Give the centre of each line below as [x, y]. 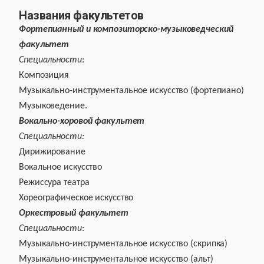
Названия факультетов [81, 15]
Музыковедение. [53, 106]
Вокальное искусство [61, 167]
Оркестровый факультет [74, 213]
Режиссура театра [54, 183]
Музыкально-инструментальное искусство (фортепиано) [131, 91]
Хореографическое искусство [76, 198]
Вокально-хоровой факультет [82, 121]
